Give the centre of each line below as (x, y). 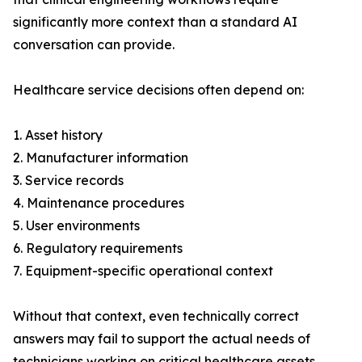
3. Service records (68, 181)
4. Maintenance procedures (99, 203)
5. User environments (76, 226)
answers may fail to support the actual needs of (162, 339)
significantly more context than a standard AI (155, 22)
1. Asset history (58, 135)
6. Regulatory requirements (98, 248)
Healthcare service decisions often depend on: (158, 90)
